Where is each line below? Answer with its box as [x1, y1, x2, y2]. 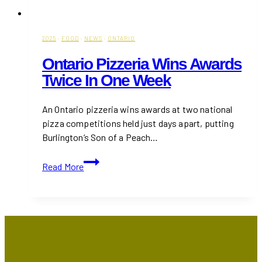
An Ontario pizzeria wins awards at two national [42, 104, 233, 115]
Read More [42, 161, 84, 173]
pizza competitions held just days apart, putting [42, 118, 234, 129]
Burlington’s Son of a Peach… [42, 132, 158, 143]
